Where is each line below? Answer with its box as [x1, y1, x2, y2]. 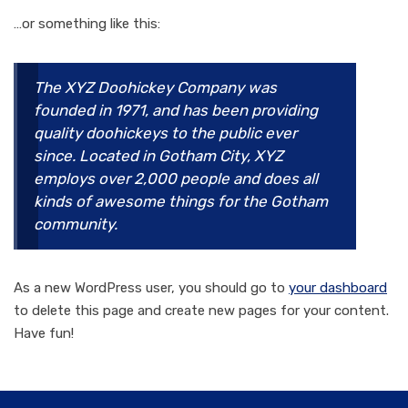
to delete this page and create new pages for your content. [14, 302, 389, 320]
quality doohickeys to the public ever [34, 124, 297, 143]
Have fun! [14, 325, 74, 342]
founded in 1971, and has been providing [34, 101, 318, 120]
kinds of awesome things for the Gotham [34, 192, 328, 211]
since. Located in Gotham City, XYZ [34, 147, 283, 166]
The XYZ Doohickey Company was [34, 78, 277, 97]
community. [34, 215, 117, 234]
